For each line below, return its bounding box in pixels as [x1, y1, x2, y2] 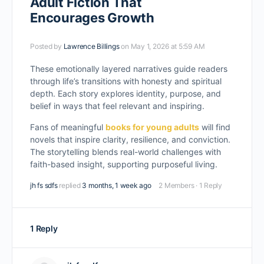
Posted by [30, 42, 64, 51]
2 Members [159, 181, 194, 190]
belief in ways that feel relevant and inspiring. [30, 101, 204, 111]
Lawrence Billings [63, 42, 120, 51]
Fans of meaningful [30, 122, 103, 132]
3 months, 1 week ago [82, 181, 151, 190]
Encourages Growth [30, 10, 154, 25]
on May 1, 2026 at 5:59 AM [121, 42, 205, 51]
